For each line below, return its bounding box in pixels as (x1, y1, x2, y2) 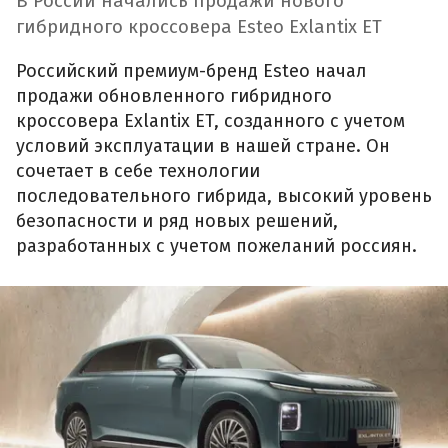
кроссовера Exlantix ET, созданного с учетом (16, 109, 405, 132)
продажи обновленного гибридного (16, 84, 332, 107)
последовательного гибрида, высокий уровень (16, 184, 432, 207)
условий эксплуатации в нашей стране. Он (16, 134, 390, 157)
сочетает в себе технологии (16, 159, 260, 182)
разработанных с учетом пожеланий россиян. (16, 234, 417, 257)
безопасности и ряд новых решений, (16, 209, 338, 232)
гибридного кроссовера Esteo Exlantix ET (16, 16, 382, 39)
